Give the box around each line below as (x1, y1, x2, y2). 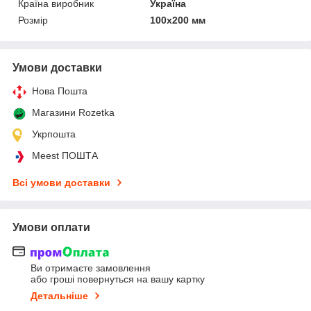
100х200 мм (150, 15, 206, 26)
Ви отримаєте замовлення (31, 262, 151, 274)
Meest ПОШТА (32, 150, 98, 162)
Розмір (18, 15, 48, 26)
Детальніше (31, 289, 88, 301)
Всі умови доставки (12, 177, 110, 189)
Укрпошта (32, 128, 76, 140)
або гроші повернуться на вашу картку (31, 273, 205, 285)
